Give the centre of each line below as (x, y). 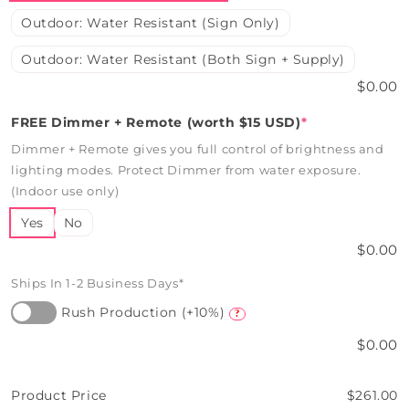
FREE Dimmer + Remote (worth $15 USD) (156, 123)
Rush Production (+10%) (143, 313)
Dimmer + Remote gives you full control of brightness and (198, 149)
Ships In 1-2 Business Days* (98, 283)
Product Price (59, 396)
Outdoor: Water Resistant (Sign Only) (151, 23)
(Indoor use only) (65, 191)
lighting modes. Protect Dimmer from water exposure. (186, 170)
